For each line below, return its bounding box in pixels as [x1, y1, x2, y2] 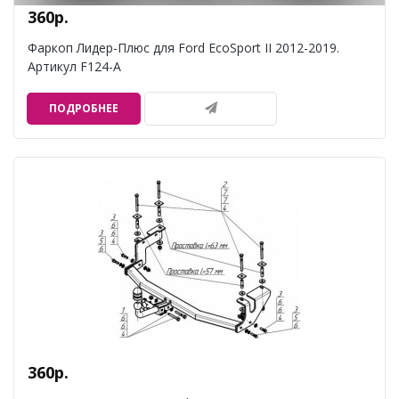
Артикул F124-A [28, 58, 121, 76]
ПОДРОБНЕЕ [49, 101, 118, 117]
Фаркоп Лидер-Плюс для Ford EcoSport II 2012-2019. [28, 39, 339, 57]
